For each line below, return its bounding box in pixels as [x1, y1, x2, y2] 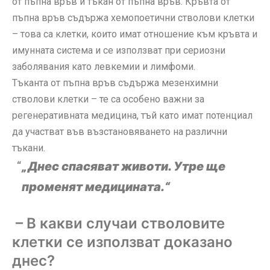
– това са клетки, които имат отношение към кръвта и [12, 28, 257, 40]
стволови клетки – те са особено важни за [12, 93, 204, 105]
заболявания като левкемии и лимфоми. [12, 60, 195, 72]
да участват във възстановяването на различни [12, 125, 227, 137]
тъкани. [12, 142, 48, 154]
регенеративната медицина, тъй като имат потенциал [12, 109, 253, 121]
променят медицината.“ [22, 179, 170, 194]
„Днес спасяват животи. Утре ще [22, 159, 225, 174]
